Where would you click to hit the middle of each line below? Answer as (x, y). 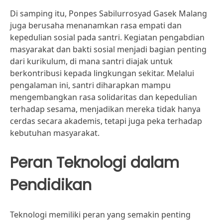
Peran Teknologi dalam (95, 163)
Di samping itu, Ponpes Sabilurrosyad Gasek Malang (109, 13)
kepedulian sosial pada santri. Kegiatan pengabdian (107, 37)
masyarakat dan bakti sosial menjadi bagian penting (108, 49)
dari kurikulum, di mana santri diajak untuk (91, 61)
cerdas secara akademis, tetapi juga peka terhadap (106, 121)
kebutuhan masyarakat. (55, 133)
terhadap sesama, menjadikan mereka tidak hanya (105, 109)
